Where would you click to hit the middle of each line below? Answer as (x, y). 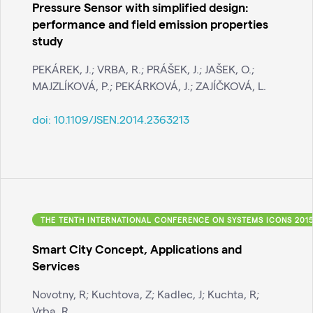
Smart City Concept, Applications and (137, 249)
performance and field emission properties (150, 24)
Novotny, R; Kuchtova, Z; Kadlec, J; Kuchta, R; (146, 294)
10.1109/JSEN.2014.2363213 (122, 119)
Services (56, 265)
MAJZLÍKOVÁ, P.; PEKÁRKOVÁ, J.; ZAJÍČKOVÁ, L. (149, 86)
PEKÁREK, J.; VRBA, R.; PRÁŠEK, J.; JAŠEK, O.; (143, 69)
